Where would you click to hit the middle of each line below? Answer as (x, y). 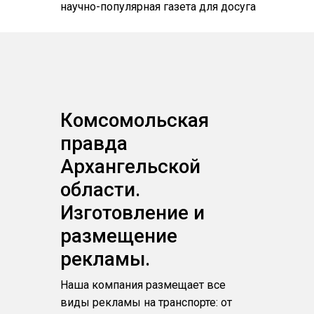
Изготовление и (133, 213)
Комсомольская (135, 121)
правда (94, 144)
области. (101, 190)
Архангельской (131, 167)
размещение (119, 236)
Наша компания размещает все (143, 285)
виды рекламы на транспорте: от (146, 303)
